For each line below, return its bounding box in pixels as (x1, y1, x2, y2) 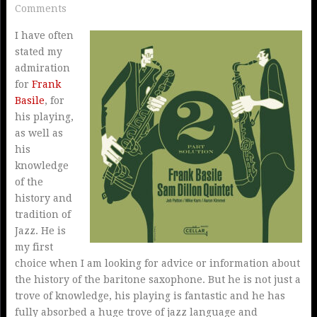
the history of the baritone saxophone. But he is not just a (14, 274, 301, 286)
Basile (14, 95, 45, 107)
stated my (14, 46, 62, 58)
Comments (14, 3, 67, 15)
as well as (14, 127, 63, 139)
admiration (14, 62, 70, 74)
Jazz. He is (14, 225, 66, 237)
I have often (14, 30, 74, 42)
